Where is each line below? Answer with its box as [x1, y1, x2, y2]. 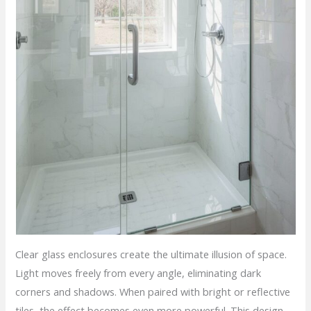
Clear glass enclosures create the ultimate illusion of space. [15, 246, 287, 261]
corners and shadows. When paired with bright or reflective [15, 284, 291, 299]
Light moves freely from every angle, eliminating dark [15, 265, 262, 280]
